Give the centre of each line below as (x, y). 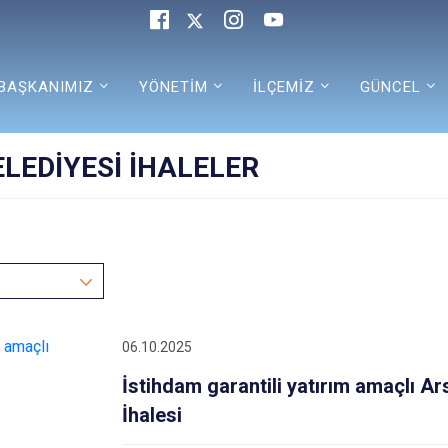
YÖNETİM (173, 86)
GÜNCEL (390, 86)
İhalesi (152, 415)
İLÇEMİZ (283, 86)
